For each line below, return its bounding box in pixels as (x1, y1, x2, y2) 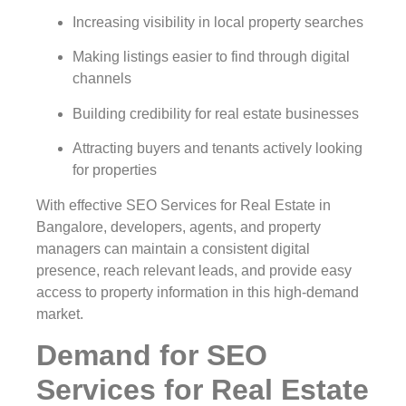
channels (72, 71, 131, 87)
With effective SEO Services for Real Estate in (36, 197, 331, 213)
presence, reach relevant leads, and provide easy (36, 262, 352, 278)
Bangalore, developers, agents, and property (36, 218, 321, 235)
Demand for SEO (36, 339, 267, 372)
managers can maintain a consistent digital (36, 240, 310, 256)
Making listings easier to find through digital (72, 49, 350, 65)
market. (36, 305, 83, 322)
